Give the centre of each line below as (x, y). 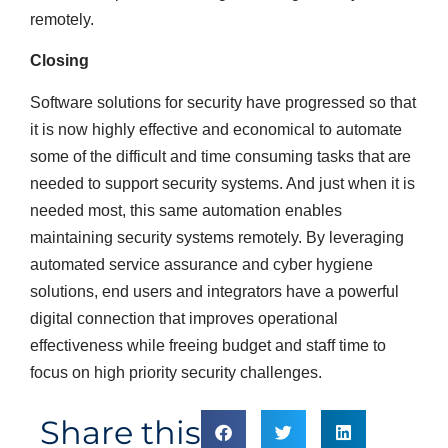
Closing (59, 61)
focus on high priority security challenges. (176, 372)
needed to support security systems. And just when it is (222, 183)
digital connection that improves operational (184, 318)
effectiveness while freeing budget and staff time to (208, 345)
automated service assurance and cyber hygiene (201, 264)
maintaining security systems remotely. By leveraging (217, 237)
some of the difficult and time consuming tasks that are (220, 156)
